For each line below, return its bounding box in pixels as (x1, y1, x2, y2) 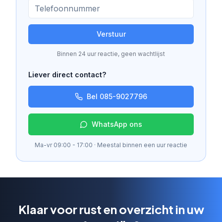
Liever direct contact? (28, 70, 106, 79)
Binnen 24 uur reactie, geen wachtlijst (57, 50, 165, 57)
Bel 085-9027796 (87, 92, 147, 101)
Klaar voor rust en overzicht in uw (18, 201, 204, 217)
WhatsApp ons (92, 119, 142, 128)
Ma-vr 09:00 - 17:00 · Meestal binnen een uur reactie (35, 141, 187, 149)
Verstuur (96, 29, 126, 38)
